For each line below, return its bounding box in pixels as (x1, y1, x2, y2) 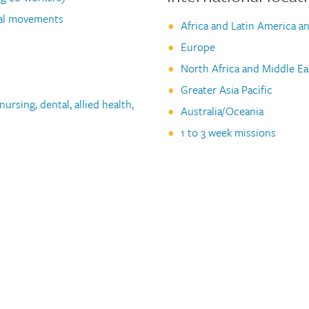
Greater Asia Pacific (180, 81, 272, 98)
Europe (180, 38, 215, 55)
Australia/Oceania (180, 102, 263, 119)
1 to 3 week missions (180, 123, 276, 141)
